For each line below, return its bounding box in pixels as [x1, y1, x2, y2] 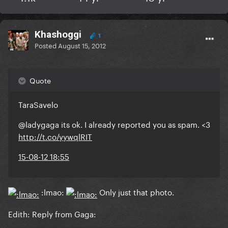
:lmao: [39, 185, 66, 198]
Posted [35, 40, 58, 50]
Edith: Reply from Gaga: [8, 207, 96, 220]
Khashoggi [35, 28, 81, 41]
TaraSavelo [18, 98, 58, 110]
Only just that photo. [97, 185, 174, 198]
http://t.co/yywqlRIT [18, 130, 92, 142]
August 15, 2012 [58, 40, 106, 50]
